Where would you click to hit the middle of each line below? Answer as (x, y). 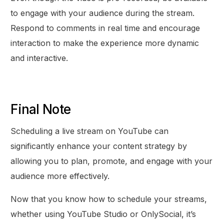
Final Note (41, 109)
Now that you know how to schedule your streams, (109, 199)
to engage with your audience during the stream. (103, 13)
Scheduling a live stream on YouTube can (90, 131)
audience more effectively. (60, 176)
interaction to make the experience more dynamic (105, 43)
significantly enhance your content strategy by (99, 146)
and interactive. (39, 58)
